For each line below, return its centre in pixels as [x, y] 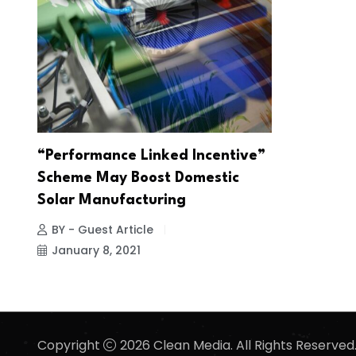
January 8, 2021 [96, 251]
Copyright [70, 345]
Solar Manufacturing [112, 201]
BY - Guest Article [103, 230]
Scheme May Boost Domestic [138, 178]
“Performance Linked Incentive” [151, 156]
